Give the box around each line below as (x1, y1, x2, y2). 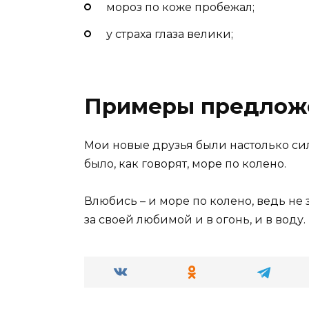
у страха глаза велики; (106, 27, 233, 41)
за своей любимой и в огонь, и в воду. (84, 212, 306, 226)
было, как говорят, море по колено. (84, 157, 286, 170)
